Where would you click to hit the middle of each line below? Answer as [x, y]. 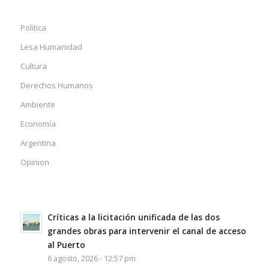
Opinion [35, 162]
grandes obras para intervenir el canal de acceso [147, 231]
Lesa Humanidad [51, 47]
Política [33, 27]
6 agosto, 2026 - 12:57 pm [91, 258]
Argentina [38, 143]
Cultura [33, 66]
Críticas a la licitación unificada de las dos [133, 217]
